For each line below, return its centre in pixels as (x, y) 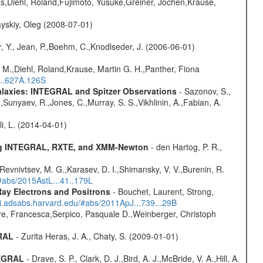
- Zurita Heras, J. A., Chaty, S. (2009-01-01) (96, 236)
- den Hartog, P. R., (185, 146)
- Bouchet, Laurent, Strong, (162, 191)
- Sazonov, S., (203, 91)
